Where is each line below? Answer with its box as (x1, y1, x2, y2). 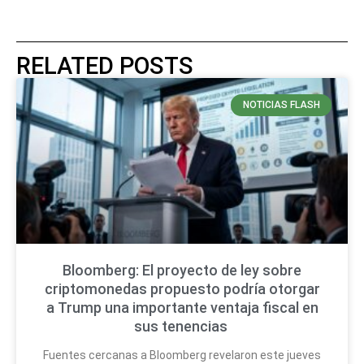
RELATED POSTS (16, 52, 193, 80)
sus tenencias (133, 318, 231, 336)
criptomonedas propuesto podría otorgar (44, 280, 320, 298)
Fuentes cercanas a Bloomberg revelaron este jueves (43, 349, 321, 362)
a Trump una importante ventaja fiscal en (45, 299, 318, 317)
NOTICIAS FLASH (242, 99, 320, 111)
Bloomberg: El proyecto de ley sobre (63, 262, 301, 279)
